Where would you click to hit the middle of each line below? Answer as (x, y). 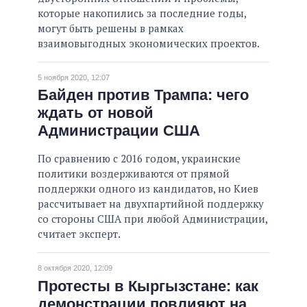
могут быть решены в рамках (111, 28)
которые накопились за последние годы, (142, 13)
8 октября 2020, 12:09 (75, 268)
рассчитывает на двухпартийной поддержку (151, 204)
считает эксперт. (79, 234)
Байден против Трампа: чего (143, 95)
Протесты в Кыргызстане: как (148, 286)
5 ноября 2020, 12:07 (74, 77)
